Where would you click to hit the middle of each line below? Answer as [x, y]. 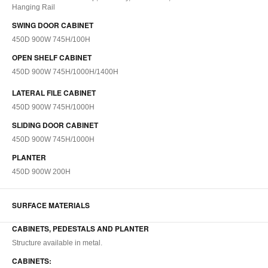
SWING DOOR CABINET [53, 25]
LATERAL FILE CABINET [54, 93]
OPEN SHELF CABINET [52, 58]
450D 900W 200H [41, 172]
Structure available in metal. [57, 243]
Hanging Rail [33, 7]
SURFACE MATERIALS [51, 205]
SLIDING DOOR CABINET [55, 125]
